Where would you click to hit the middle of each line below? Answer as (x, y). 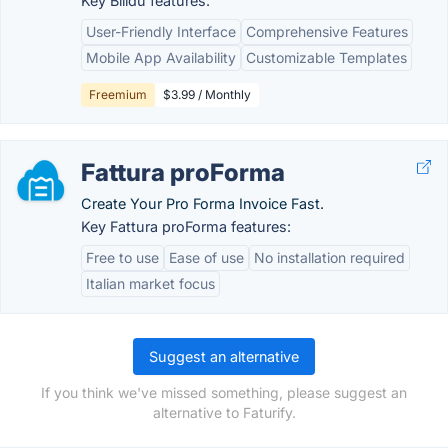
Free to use (122, 257)
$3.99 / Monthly (207, 94)
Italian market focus (150, 283)
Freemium (118, 94)
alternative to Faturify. (224, 412)
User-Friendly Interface (161, 31)
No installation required (329, 257)
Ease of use (206, 257)
